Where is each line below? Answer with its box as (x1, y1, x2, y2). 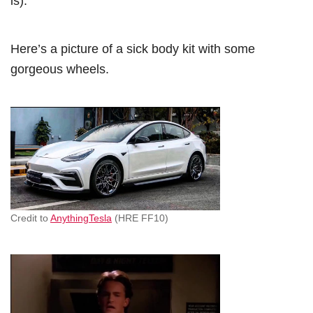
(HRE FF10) (112, 212, 168, 224)
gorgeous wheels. (10, 61, 109, 77)
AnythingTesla (50, 212, 112, 224)
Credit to (10, 212, 50, 224)
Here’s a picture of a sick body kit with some (10, 41, 255, 57)
